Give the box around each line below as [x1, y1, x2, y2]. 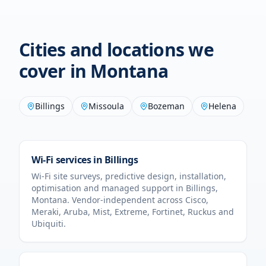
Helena [208, 100, 236, 112]
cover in [19, 59, 91, 83]
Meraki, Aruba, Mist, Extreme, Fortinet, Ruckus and [31, 206, 234, 217]
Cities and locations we [19, 37, 214, 62]
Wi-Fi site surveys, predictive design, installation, [31, 170, 226, 182]
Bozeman [148, 100, 185, 112]
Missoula [88, 100, 124, 112]
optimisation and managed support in [31, 182, 186, 194]
